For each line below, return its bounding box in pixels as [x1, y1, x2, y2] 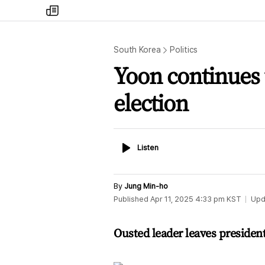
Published [114, 195, 148, 203]
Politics [170, 45, 198, 54]
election [114, 87, 188, 119]
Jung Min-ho [124, 182, 168, 190]
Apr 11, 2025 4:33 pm [150, 195, 225, 203]
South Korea [114, 45, 161, 54]
